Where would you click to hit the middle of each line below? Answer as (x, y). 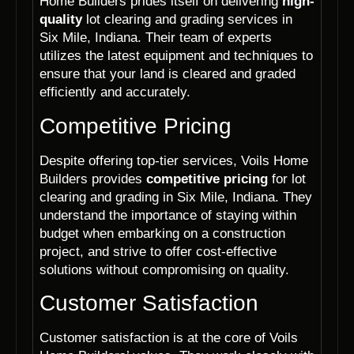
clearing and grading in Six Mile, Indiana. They (176, 197)
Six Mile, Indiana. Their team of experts (156, 38)
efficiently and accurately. (115, 92)
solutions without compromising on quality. (164, 269)
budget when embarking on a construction (162, 233)
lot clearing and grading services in (187, 20)
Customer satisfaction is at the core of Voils (169, 337)
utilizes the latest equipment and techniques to (176, 56)
